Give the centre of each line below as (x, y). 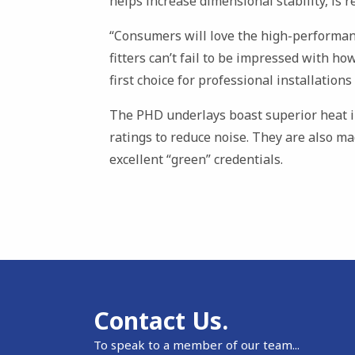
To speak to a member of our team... (197, 344)
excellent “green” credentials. (196, 159)
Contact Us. (161, 320)
